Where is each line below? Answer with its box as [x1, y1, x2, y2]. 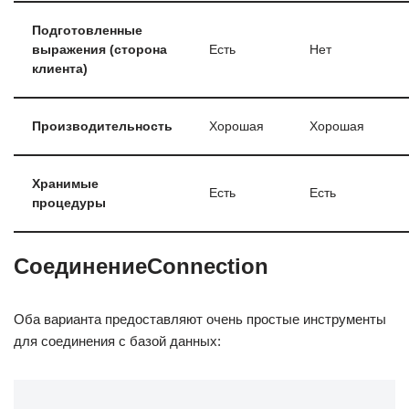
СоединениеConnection [14, 254, 268, 278]
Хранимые [32, 177, 99, 191]
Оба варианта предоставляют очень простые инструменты [14, 311, 386, 327]
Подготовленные [32, 24, 142, 37]
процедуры [32, 196, 106, 210]
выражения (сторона [32, 43, 167, 57]
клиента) [32, 62, 88, 76]
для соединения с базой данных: [14, 333, 221, 349]
